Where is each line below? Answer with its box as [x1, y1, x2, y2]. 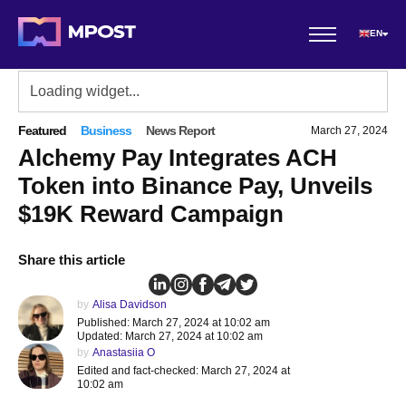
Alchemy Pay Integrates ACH [18, 144, 337, 171]
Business [81, 123, 131, 138]
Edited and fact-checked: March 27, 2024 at [77, 364, 290, 377]
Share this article [18, 252, 125, 267]
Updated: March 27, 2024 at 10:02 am [77, 330, 263, 343]
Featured [18, 123, 66, 138]
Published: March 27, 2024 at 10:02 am [77, 316, 270, 329]
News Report [146, 123, 215, 138]
